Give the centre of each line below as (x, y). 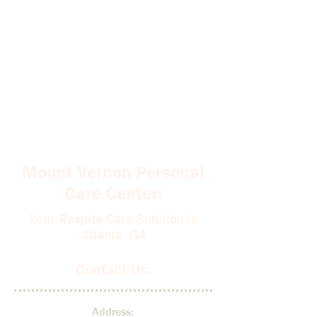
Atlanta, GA (113, 235)
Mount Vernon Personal (113, 173)
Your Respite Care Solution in (113, 219)
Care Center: (113, 194)
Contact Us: (113, 270)
